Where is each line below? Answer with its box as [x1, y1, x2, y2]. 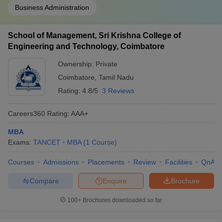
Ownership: [58, 60, 96, 68]
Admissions [43, 158, 79, 166]
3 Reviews [102, 87, 134, 95]
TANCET [33, 138, 60, 146]
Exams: [8, 138, 33, 146]
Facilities [165, 158, 192, 166]
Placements [88, 158, 124, 166]
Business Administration [15, 3, 89, 11]
